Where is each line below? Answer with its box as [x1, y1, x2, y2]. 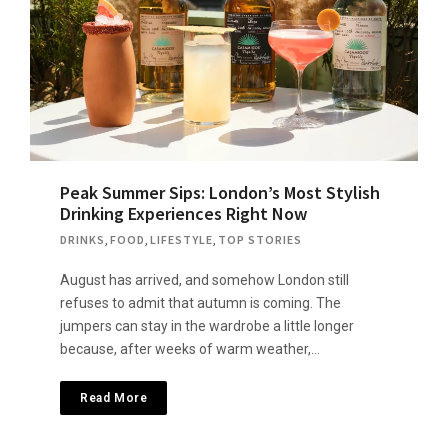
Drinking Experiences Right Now [60, 201, 307, 225]
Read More [80, 390, 148, 405]
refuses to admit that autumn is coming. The [60, 294, 341, 311]
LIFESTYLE [150, 231, 213, 247]
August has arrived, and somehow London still [60, 271, 349, 288]
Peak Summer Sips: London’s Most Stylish [60, 180, 380, 204]
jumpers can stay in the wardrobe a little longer [60, 317, 354, 334]
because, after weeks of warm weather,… [60, 340, 320, 357]
